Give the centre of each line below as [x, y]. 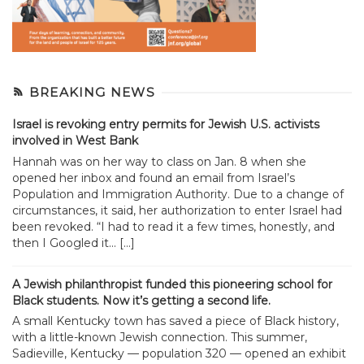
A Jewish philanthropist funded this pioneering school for [172, 284]
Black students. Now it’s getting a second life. [141, 300]
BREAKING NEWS [92, 93]
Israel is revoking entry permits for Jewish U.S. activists [166, 125]
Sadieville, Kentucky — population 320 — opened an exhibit [179, 354]
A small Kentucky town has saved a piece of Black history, [175, 321]
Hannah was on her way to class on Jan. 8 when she [159, 162]
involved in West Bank [75, 141]
